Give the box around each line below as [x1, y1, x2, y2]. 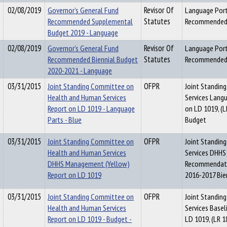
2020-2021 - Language [48, 65, 112, 76]
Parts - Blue [48, 114, 82, 125]
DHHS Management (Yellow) [48, 158, 130, 169]
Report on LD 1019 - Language [48, 103, 135, 114]
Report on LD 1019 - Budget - [48, 213, 132, 224]
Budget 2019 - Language [48, 27, 118, 38]
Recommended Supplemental [48, 16, 133, 27]
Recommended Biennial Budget [48, 54, 138, 65]
